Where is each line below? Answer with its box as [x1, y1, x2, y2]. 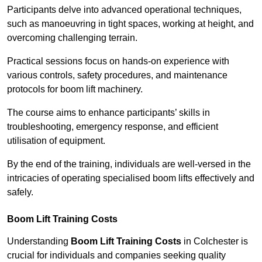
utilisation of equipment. [7, 136, 105, 146]
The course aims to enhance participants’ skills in [7, 108, 210, 118]
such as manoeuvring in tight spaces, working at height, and [7, 19, 254, 29]
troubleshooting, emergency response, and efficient [7, 122, 218, 132]
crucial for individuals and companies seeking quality [7, 250, 226, 261]
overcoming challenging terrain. [7, 33, 137, 43]
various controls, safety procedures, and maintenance [7, 70, 227, 81]
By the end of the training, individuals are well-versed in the [7, 159, 251, 170]
